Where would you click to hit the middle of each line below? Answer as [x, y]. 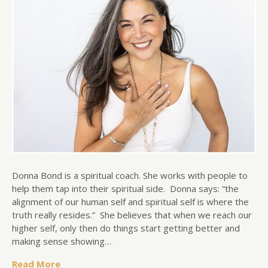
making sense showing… [62, 241]
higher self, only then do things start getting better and [126, 228]
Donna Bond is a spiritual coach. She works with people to [130, 176]
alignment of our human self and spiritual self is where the [130, 202]
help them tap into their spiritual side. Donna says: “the [125, 189]
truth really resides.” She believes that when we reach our [132, 215]
